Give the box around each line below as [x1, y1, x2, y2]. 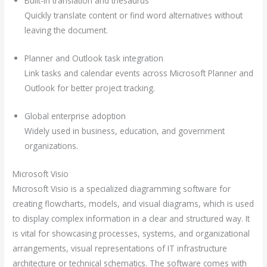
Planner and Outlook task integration [24, 52, 164, 64]
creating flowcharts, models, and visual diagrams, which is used [13, 197, 254, 209]
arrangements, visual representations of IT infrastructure [13, 242, 228, 254]
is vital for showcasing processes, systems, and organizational [13, 227, 250, 239]
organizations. [24, 139, 79, 151]
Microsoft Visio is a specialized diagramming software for [13, 182, 231, 194]
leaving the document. [24, 24, 108, 36]
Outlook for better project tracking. [24, 82, 156, 94]
